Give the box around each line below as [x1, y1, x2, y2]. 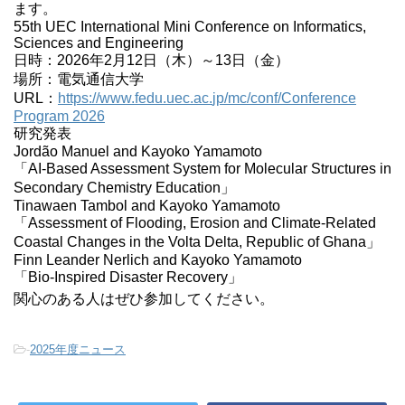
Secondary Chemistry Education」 [14, 180, 235, 196]
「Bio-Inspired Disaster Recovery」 [14, 269, 242, 286]
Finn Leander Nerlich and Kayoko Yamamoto [14, 252, 302, 268]
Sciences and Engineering [14, 35, 184, 52]
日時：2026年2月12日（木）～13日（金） [14, 52, 289, 69]
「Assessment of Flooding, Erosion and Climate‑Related [14, 215, 376, 231]
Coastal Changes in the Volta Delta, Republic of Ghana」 [14, 234, 381, 250]
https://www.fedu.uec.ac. [58, 90, 212, 107]
